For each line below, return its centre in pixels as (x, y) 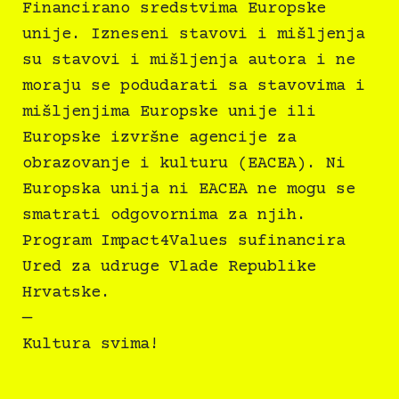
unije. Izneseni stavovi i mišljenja (194, 35)
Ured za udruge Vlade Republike (169, 267)
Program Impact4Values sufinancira (184, 241)
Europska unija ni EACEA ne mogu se (189, 190)
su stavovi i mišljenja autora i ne (189, 61)
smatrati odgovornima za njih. (164, 216)
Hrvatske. (66, 293)
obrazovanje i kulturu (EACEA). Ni (184, 164)
